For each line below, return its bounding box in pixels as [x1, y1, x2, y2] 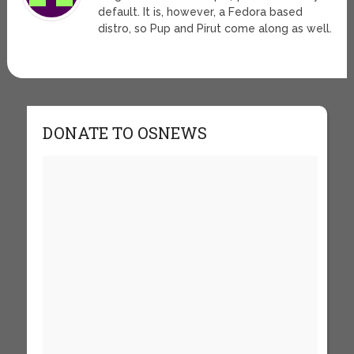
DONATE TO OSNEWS [42, 122, 207, 144]
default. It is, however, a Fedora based [98, 6, 303, 19]
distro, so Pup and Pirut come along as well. [98, 22, 333, 36]
